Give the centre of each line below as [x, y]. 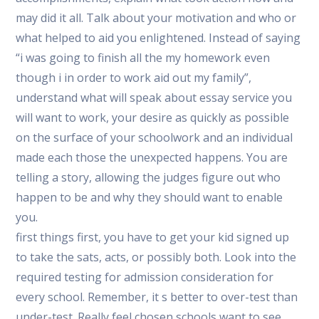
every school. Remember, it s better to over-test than [157, 297]
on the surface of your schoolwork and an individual [155, 137]
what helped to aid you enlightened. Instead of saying [158, 38]
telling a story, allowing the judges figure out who [148, 177]
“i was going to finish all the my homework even [143, 58]
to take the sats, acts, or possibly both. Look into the [156, 257]
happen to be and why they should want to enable [150, 197]
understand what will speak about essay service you [154, 98]
